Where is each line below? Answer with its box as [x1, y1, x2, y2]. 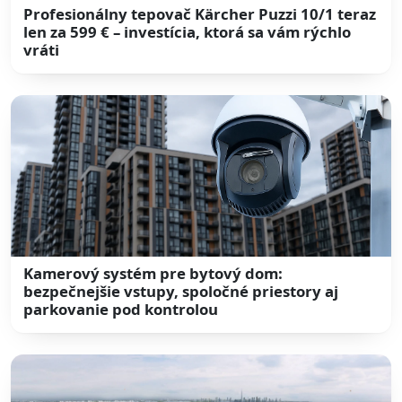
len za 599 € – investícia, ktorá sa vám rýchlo [23, 21, 352, 42]
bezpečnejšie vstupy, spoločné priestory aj [23, 281, 339, 302]
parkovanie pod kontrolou [23, 299, 219, 320]
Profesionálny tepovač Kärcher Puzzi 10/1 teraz [23, 3, 377, 24]
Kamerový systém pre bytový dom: [23, 263, 284, 284]
